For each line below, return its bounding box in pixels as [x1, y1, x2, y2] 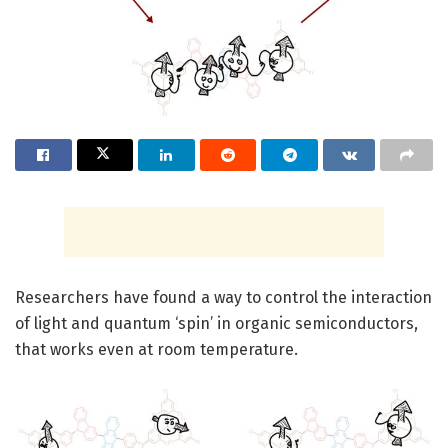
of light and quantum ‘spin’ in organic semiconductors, [15, 314, 418, 334]
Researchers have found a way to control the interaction [15, 288, 432, 308]
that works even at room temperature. [15, 340, 298, 360]
